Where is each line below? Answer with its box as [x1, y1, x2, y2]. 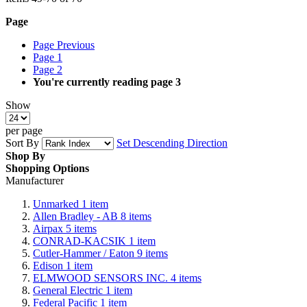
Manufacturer [5, 174, 64, 186]
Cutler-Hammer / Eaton [33, 247, 137, 259]
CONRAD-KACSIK [33, 234, 129, 247]
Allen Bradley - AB [33, 210, 121, 222]
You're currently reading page [33, 75, 173, 88]
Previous [57, 38, 95, 51]
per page [5, 124, 42, 136]
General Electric [33, 284, 106, 296]
